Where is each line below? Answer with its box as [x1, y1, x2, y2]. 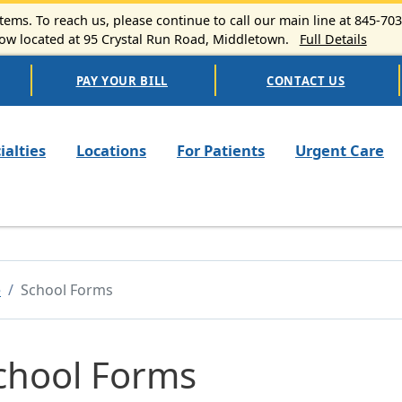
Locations [76, 139, 146, 161]
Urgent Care [295, 139, 384, 161]
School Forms [21, 279, 113, 300]
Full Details [299, 30, 367, 48]
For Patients [177, 139, 265, 161]
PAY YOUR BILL [75, 72, 168, 89]
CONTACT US [267, 72, 345, 89]
